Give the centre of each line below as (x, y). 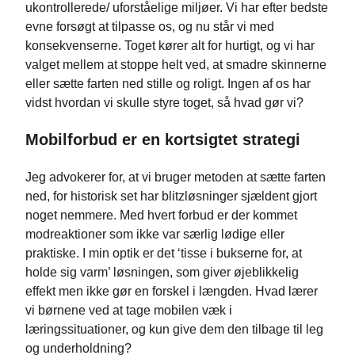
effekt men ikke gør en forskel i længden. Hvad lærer (172, 291)
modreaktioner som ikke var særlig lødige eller (155, 234)
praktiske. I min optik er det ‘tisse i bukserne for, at (164, 253)
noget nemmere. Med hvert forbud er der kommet (161, 215)
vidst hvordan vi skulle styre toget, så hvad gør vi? (164, 103)
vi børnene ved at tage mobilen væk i (129, 310)
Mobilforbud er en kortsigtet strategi (163, 140)
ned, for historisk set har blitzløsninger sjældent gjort (171, 196)
